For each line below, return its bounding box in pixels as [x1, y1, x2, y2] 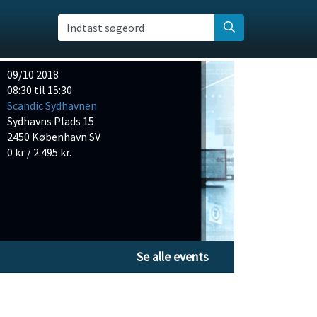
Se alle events [137, 249, 209, 265]
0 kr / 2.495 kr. [7, 145, 72, 159]
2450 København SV [7, 129, 101, 144]
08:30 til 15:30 [7, 83, 73, 97]
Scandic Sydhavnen [7, 98, 98, 113]
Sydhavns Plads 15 [7, 114, 95, 128]
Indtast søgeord [66, 20, 144, 35]
